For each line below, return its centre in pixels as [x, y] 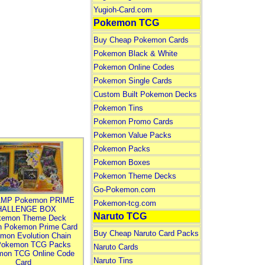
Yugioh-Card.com [122, 10]
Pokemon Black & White [135, 54]
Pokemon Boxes [122, 162]
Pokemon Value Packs [132, 135]
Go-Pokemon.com [124, 190]
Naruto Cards [116, 247]
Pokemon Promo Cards [133, 122]
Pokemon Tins [118, 108]
